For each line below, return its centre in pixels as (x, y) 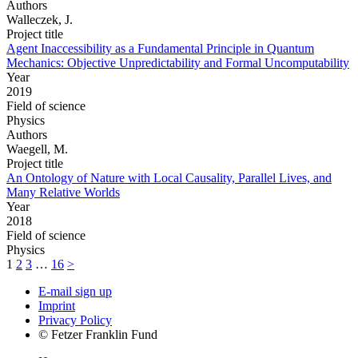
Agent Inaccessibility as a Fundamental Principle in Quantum (160, 48)
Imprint (57, 305)
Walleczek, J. (40, 19)
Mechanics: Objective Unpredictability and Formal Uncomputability (178, 62)
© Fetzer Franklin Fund (98, 334)
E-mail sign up (75, 291)
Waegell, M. (37, 149)
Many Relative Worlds (63, 192)
